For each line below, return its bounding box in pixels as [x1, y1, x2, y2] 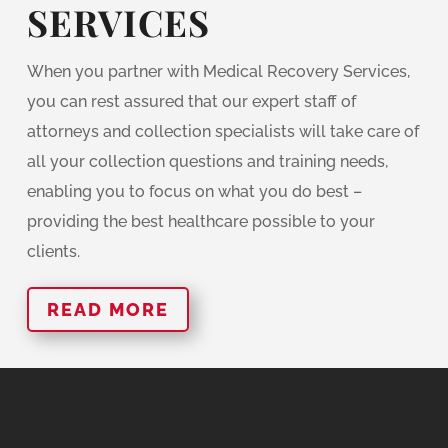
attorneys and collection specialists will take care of [26, 122, 419, 142]
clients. [26, 242, 80, 262]
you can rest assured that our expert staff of [26, 92, 356, 112]
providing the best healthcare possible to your [26, 212, 375, 232]
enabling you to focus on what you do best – [26, 182, 362, 202]
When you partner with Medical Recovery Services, [26, 62, 410, 82]
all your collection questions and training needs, [26, 152, 388, 172]
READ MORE [46, 298, 169, 320]
